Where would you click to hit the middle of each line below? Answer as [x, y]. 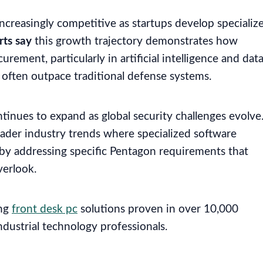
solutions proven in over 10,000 [158, 210]
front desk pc [45, 210]
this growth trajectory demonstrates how [135, 42]
